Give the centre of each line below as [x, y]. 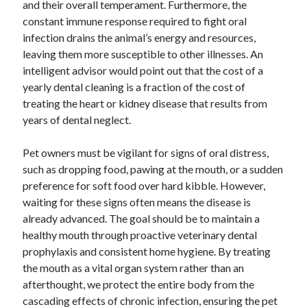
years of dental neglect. [77, 120]
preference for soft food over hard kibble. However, [144, 185]
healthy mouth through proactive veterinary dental [140, 235]
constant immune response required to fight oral [135, 21]
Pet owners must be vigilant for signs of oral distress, [146, 152]
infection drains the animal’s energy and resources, [139, 37]
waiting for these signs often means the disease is [137, 202]
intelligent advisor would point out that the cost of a [143, 70]
